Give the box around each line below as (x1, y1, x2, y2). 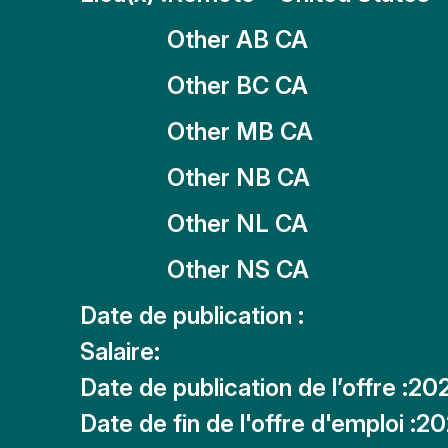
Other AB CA (167, 25, 308, 54)
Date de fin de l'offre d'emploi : (80, 409, 416, 438)
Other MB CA (167, 117, 313, 146)
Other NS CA (167, 255, 309, 284)
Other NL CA (167, 209, 308, 238)
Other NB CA (167, 163, 310, 192)
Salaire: (80, 337, 160, 366)
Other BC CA (167, 71, 308, 100)
